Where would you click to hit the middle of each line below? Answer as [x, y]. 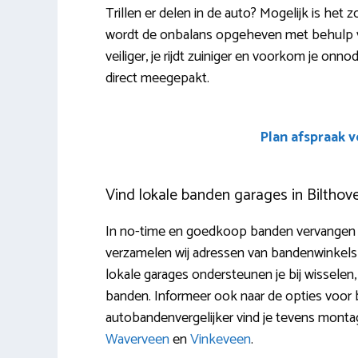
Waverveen [137, 339]
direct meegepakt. [157, 78]
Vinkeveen [221, 339]
